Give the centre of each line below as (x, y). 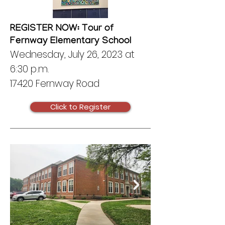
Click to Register (80, 107)
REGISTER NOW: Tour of (62, 29)
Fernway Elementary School (71, 42)
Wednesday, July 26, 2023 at (72, 54)
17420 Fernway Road (55, 84)
